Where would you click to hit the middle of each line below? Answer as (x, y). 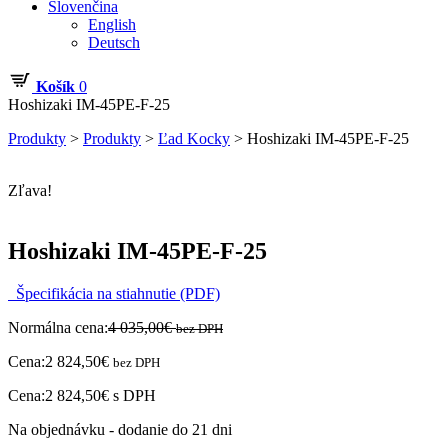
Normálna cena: (58, 327)
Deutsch (114, 42)
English (112, 24)
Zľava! (30, 190)
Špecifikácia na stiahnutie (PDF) (114, 293)
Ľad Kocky (194, 138)
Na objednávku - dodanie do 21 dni (120, 429)
